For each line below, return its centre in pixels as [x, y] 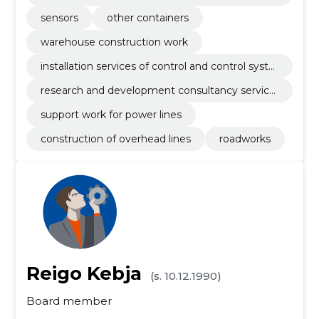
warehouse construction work [114, 42]
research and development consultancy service [158, 90]
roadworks [245, 139]
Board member [69, 301]
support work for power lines [111, 115]
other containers [147, 18]
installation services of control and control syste [157, 66]
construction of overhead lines [115, 139]
